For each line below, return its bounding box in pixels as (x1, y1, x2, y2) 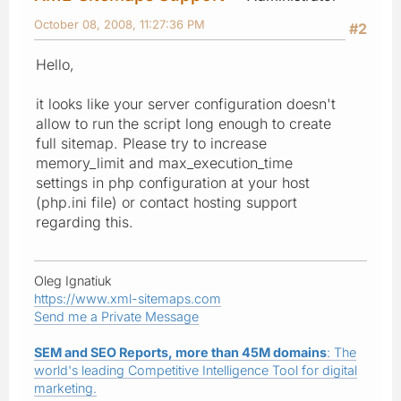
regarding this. (36, 212, 133, 231)
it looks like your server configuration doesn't (36, 94, 336, 113)
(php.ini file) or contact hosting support (36, 192, 297, 211)
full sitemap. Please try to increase (36, 133, 267, 152)
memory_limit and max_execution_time (36, 153, 293, 172)
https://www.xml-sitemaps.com (34, 290, 221, 306)
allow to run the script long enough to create (36, 114, 331, 132)
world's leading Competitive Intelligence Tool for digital (34, 362, 357, 378)
